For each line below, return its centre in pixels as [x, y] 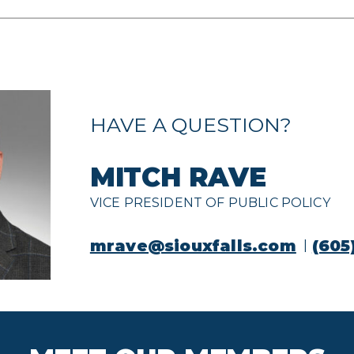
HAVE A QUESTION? [191, 124]
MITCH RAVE [178, 177]
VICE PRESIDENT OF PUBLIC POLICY [210, 202]
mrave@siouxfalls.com [193, 245]
